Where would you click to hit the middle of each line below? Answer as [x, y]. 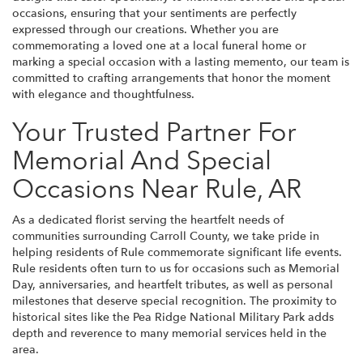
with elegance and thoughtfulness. [103, 94]
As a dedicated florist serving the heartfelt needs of [148, 220]
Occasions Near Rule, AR [157, 189]
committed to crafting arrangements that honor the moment [171, 78]
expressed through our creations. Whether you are [145, 29]
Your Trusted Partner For [154, 132]
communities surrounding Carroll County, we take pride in [166, 236]
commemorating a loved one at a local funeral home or [159, 45]
